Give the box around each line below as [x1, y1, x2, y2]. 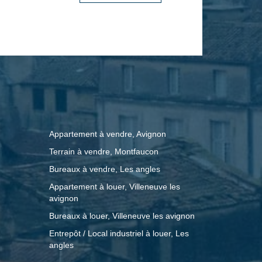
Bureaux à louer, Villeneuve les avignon [49, 211, 195, 221]
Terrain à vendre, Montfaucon [49, 147, 158, 157]
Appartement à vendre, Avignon [49, 129, 166, 139]
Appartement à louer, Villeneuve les [49, 182, 180, 192]
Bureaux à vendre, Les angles [49, 164, 160, 174]
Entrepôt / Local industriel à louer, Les [49, 229, 189, 239]
